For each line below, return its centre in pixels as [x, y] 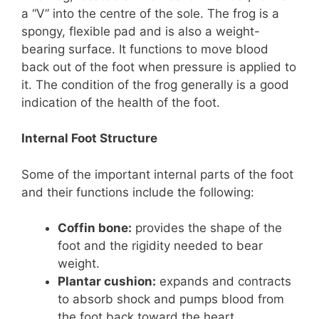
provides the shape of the [207, 228]
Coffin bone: [95, 228]
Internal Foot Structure [89, 138]
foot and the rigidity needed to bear [160, 246]
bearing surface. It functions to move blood [145, 49]
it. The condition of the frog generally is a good [155, 84]
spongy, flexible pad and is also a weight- [141, 31]
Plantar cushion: [107, 281]
